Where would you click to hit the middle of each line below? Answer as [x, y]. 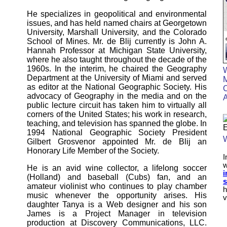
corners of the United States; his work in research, [117, 114]
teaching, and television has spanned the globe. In [117, 123]
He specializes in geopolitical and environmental [117, 14]
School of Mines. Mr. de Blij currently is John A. [117, 41]
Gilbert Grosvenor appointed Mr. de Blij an [117, 142]
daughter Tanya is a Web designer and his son [117, 204]
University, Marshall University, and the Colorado [117, 32]
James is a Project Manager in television [117, 214]
